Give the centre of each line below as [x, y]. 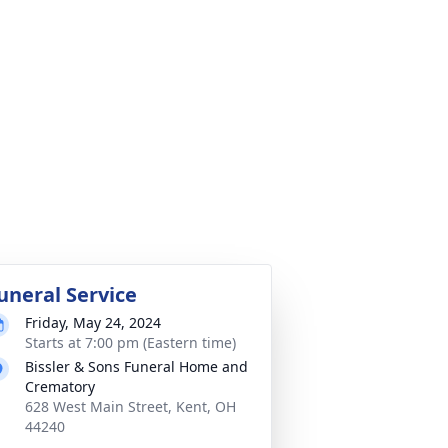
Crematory [60, 386]
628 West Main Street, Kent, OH [130, 406]
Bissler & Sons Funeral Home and [136, 366]
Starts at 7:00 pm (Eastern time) [130, 342]
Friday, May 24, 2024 [93, 322]
